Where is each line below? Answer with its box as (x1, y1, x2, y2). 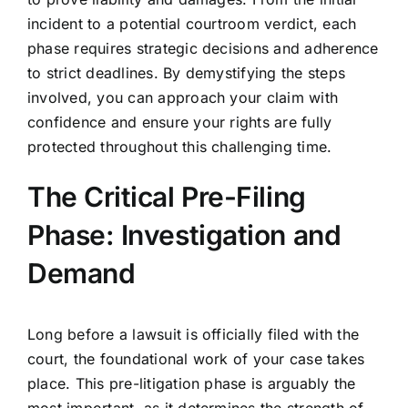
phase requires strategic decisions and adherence (26, 39, 379, 58)
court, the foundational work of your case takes (26, 350, 365, 369)
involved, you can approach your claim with (26, 88, 339, 107)
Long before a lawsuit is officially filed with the (26, 325, 359, 344)
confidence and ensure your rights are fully (26, 113, 332, 132)
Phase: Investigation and (26, 219, 342, 252)
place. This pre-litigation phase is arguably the (26, 374, 356, 393)
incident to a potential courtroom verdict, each (26, 15, 357, 34)
